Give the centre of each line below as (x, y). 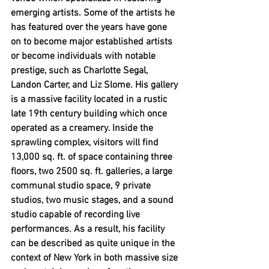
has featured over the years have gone (90, 28)
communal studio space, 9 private (82, 186)
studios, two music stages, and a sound (93, 201)
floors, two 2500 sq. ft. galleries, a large (93, 172)
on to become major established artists (93, 42)
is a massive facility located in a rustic (90, 100)
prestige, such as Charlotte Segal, (80, 71)
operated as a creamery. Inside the (83, 129)
